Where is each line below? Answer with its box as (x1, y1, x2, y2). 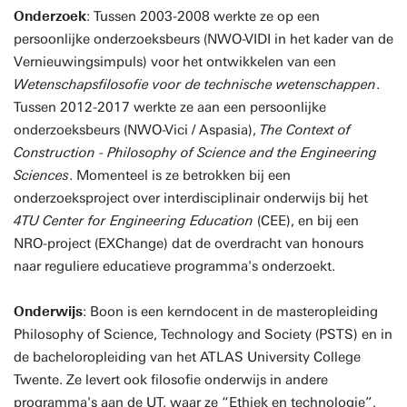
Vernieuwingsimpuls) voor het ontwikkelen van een (14, 54, 336, 70)
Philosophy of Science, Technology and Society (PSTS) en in (14, 326, 392, 342)
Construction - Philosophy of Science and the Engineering (14, 144, 377, 161)
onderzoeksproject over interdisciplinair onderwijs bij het (14, 190, 368, 206)
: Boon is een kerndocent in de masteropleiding (83, 303, 378, 320)
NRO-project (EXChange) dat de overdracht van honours (14, 235, 363, 252)
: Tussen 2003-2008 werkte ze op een (86, 8, 320, 25)
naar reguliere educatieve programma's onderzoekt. (14, 258, 335, 274)
